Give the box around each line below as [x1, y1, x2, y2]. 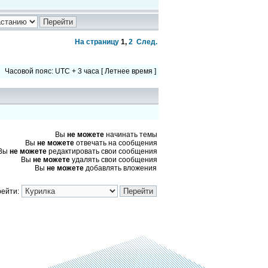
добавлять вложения [84, 164, 157, 172]
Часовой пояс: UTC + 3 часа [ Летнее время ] [5, 67, 156, 75]
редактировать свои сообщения [47, 147, 157, 156]
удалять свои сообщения [70, 156, 157, 164]
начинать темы [104, 130, 157, 139]
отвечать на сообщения [74, 139, 157, 147]
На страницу [75, 38, 119, 46]
